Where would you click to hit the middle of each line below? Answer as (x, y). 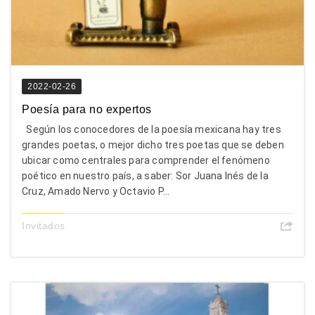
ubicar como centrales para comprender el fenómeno (146, 160)
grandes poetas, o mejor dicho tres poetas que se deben (153, 144)
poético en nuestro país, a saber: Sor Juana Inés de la (145, 175)
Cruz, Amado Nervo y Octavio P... (96, 191)
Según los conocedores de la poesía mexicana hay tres (152, 129)
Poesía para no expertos (88, 109)
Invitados (44, 225)
